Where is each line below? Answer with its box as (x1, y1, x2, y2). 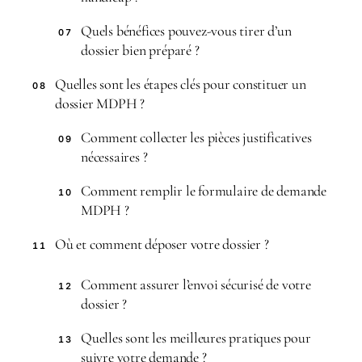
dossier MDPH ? (55, 95, 145, 112)
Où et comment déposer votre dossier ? (55, 235, 269, 253)
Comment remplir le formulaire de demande (81, 182, 326, 200)
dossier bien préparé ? (81, 41, 200, 59)
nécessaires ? (81, 148, 148, 166)
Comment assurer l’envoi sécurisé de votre (81, 276, 311, 293)
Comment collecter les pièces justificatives (81, 128, 312, 146)
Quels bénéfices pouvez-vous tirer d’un (81, 22, 292, 40)
